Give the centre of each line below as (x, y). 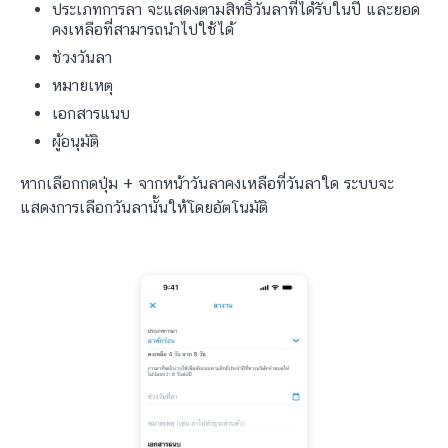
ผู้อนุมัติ (75, 141)
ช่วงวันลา (82, 57)
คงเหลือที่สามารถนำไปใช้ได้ (143, 29)
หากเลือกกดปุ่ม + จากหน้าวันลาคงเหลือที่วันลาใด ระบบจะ (207, 183)
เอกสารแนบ (91, 113)
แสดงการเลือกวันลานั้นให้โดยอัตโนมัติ (144, 207)
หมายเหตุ (82, 85)
